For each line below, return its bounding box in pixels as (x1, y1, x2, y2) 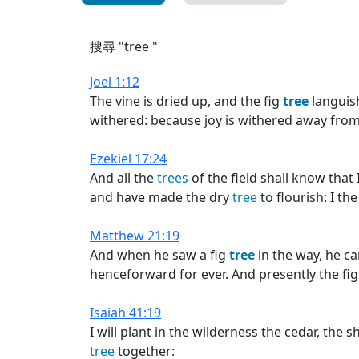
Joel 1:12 (90, 73, 139, 91)
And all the (90, 169, 157, 187)
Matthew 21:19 (90, 227, 179, 244)
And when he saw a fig (90, 246, 229, 264)
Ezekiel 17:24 (90, 150, 167, 167)
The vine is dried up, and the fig (90, 92, 283, 110)
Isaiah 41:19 (90, 304, 161, 321)
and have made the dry (90, 188, 232, 206)
